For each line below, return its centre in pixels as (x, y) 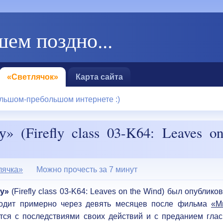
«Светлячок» (33, 77)
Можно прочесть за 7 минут (87, 169)
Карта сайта (99, 77)
